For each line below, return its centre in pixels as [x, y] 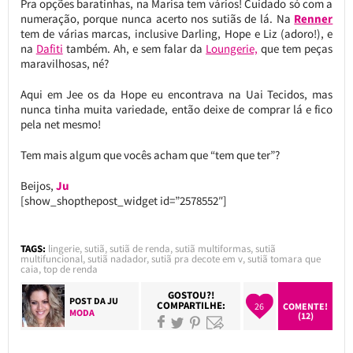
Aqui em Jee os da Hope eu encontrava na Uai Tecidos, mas [176, 94]
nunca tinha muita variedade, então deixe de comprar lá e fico [176, 109]
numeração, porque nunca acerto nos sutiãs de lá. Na [157, 18]
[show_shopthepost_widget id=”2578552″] [123, 200]
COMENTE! [306, 306]
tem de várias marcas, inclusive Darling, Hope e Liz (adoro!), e [176, 33]
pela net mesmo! [60, 124]
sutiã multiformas [212, 248]
